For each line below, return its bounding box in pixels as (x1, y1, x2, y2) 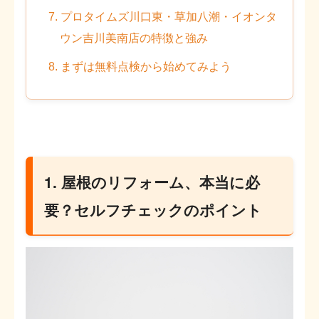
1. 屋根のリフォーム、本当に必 (44, 172, 261, 193)
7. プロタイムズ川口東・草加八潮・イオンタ (48, 11, 278, 23)
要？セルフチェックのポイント (44, 199, 263, 221)
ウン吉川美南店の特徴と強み (60, 32, 209, 45)
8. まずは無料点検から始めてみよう (48, 61, 232, 73)
